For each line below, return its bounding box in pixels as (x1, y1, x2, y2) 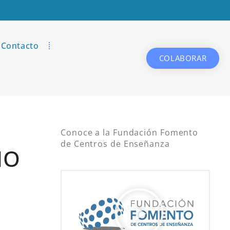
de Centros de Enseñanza (61, 138, 170, 150)
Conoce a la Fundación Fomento (61, 127, 199, 139)
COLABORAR (159, 53, 207, 63)
